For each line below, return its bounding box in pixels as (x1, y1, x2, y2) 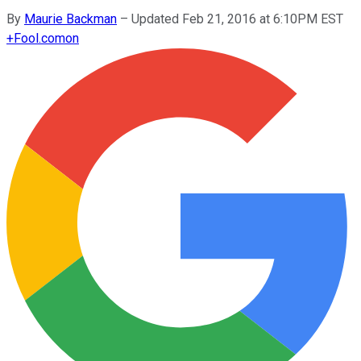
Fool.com (14, 30, 65, 46)
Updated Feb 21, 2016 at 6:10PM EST (131, 10, 343, 27)
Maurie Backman (24, 10, 117, 27)
